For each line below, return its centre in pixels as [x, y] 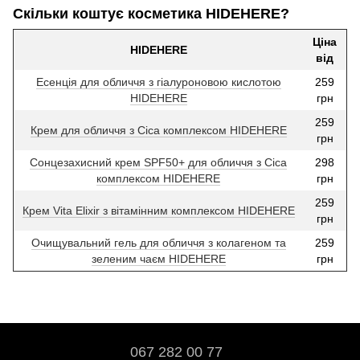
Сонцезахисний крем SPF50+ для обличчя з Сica [158, 163]
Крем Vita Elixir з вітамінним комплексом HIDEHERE [158, 211]
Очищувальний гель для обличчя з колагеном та [158, 243]
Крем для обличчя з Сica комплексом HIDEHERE [158, 131]
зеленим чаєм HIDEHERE [158, 259]
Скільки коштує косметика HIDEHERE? [151, 13]
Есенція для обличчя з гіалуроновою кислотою [158, 82]
